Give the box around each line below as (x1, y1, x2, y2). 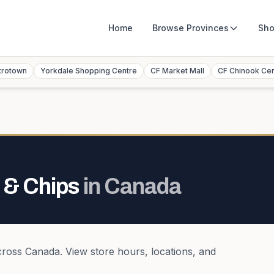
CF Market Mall (150, 66, 204, 75)
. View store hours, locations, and (60, 245, 216, 257)
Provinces (187, 23, 229, 33)
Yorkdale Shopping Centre (40, 66, 137, 75)
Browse (152, 23, 187, 33)
